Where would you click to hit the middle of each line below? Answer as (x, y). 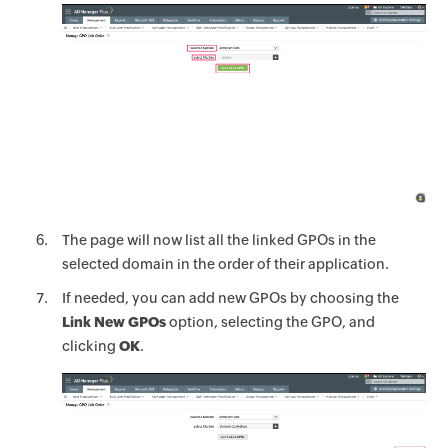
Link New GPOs (114, 321)
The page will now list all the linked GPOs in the (219, 239)
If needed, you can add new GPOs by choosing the (231, 297)
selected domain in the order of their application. (226, 263)
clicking (91, 345)
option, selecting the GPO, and (271, 321)
